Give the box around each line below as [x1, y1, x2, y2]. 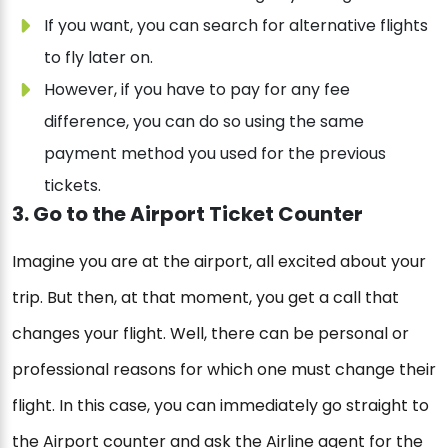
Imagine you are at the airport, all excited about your [12, 250, 426, 274]
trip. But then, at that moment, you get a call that [12, 286, 399, 310]
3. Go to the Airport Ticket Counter [12, 200, 363, 229]
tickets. [44, 174, 101, 198]
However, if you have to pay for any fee [44, 78, 350, 102]
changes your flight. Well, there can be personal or [12, 322, 409, 346]
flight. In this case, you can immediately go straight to [12, 394, 429, 418]
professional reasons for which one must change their [12, 358, 436, 382]
